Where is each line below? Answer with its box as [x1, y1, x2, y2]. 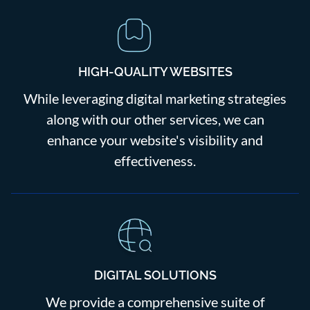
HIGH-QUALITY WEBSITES [77, 64, 232, 80]
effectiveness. [114, 152, 196, 170]
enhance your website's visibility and [47, 131, 263, 149]
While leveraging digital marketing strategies [24, 90, 286, 107]
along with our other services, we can [46, 111, 264, 128]
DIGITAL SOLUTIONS [93, 268, 217, 283]
